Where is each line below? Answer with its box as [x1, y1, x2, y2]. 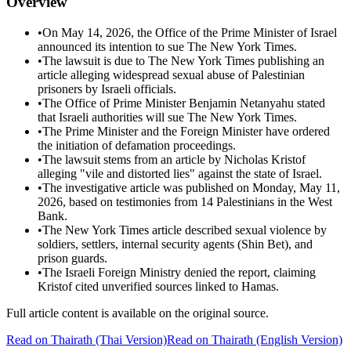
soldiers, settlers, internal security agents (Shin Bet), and [38, 237, 313, 251]
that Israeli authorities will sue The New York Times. [38, 110, 297, 125]
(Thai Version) [92, 333, 167, 347]
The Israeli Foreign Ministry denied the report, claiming [42, 266, 316, 280]
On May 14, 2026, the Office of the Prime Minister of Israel [42, 26, 337, 40]
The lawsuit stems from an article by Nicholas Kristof [42, 153, 306, 167]
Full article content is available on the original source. [6, 306, 269, 320]
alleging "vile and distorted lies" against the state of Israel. [38, 167, 322, 181]
